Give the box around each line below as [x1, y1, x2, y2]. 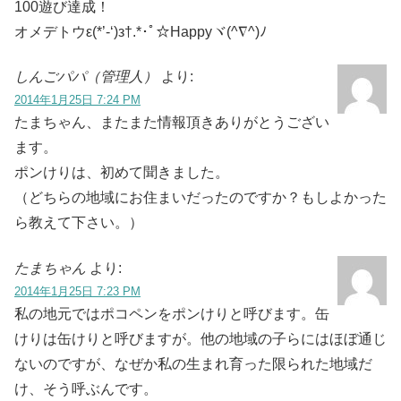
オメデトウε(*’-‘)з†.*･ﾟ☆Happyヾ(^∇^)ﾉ [14, 23, 267, 39]
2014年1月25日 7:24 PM [14, 93, 141, 107]
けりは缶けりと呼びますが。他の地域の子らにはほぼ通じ [14, 330, 387, 346]
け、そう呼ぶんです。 [14, 380, 158, 397]
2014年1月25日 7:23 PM [14, 284, 141, 298]
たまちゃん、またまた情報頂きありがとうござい [14, 115, 329, 131]
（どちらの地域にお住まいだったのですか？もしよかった [14, 190, 387, 206]
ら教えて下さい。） [14, 215, 143, 231]
